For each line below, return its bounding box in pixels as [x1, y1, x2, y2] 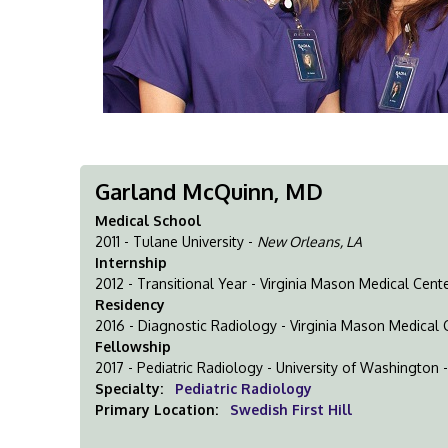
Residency [95, 296, 166, 313]
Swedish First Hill [230, 401, 353, 418]
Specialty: [95, 380, 164, 397]
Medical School [95, 212, 202, 229]
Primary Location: [95, 401, 223, 418]
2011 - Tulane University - [95, 233, 258, 250]
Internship [95, 254, 168, 271]
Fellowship [95, 338, 172, 355]
